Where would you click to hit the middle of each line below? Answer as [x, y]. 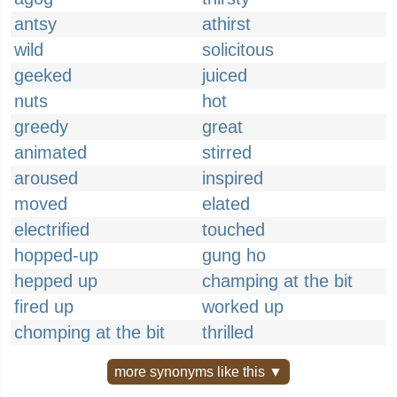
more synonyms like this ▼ [198, 372]
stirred [227, 152]
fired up [44, 307]
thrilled [228, 332]
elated [226, 204]
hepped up [56, 281]
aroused [46, 178]
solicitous [238, 50]
